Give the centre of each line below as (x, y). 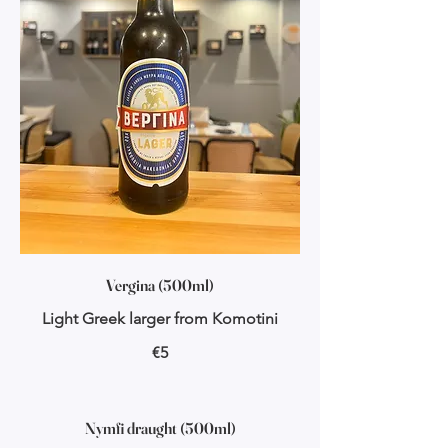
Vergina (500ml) (160, 285)
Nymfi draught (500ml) (160, 428)
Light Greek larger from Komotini (160, 319)
